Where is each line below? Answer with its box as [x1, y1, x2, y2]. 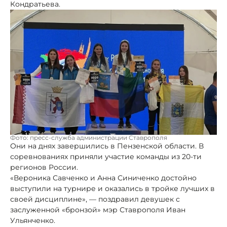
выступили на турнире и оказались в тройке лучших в [10, 183, 215, 193]
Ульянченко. [10, 215, 55, 225]
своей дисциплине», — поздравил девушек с [10, 194, 180, 204]
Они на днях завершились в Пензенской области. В [10, 141, 204, 150]
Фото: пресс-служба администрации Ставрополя [10, 133, 167, 141]
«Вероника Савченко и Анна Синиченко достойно [10, 173, 197, 182]
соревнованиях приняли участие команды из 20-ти [10, 152, 202, 161]
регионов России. [10, 162, 78, 172]
